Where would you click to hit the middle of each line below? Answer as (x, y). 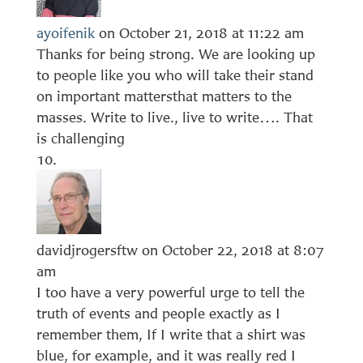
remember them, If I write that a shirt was (171, 334)
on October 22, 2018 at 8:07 (232, 250)
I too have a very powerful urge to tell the (170, 292)
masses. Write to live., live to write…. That (174, 117)
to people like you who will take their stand (175, 75)
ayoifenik (65, 32)
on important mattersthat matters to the (164, 96)
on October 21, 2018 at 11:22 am (201, 32)
